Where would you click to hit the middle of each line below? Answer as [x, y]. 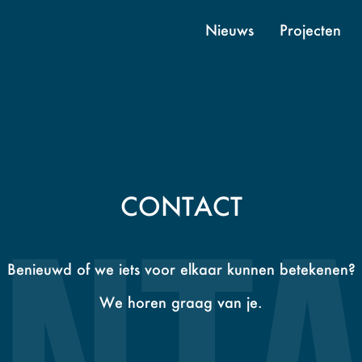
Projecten [311, 30]
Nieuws [230, 30]
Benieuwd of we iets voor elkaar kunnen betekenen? [181, 269]
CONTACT [181, 206]
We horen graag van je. [181, 302]
